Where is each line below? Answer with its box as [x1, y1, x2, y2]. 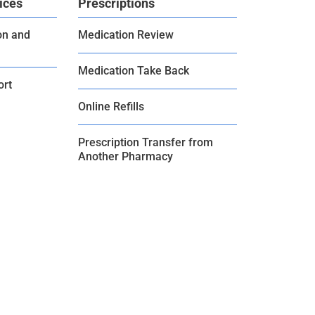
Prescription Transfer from [78, 136, 213, 150]
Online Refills [78, 100, 144, 114]
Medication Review [78, 28, 174, 42]
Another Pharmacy [78, 150, 173, 164]
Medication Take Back [78, 64, 189, 78]
